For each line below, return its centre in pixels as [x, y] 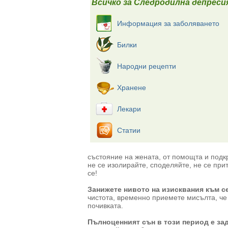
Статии [129, 130]
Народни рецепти [147, 66]
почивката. [105, 206]
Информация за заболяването [168, 23]
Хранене [132, 88]
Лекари [129, 109]
